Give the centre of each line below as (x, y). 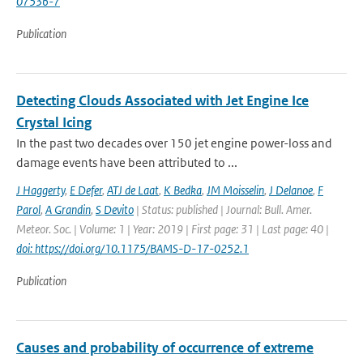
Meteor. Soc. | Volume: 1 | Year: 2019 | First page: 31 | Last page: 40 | (173, 229)
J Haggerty (41, 190)
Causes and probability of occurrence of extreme (165, 348)
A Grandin (68, 209)
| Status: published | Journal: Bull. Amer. (223, 209)
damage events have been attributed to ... (127, 162)
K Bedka (183, 190)
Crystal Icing (54, 122)
